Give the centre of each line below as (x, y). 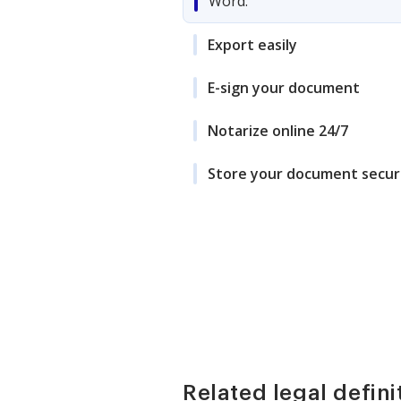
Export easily (252, 45)
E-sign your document (284, 88)
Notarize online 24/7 (278, 131)
